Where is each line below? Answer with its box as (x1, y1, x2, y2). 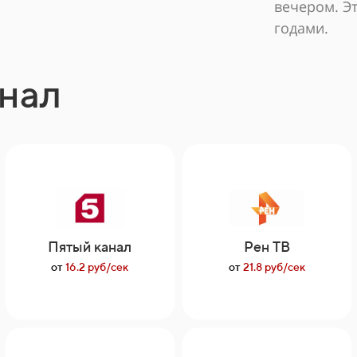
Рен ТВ (244, 238, 291, 255)
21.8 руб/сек (241, 261, 306, 273)
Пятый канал (48, 238, 132, 255)
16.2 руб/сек (63, 261, 129, 273)
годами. (274, 18, 328, 37)
